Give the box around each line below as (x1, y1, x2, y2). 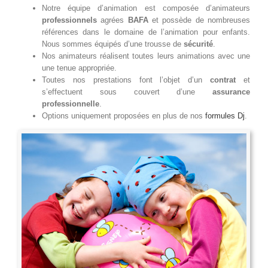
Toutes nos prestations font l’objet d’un (42, 75, 211, 85)
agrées (97, 16, 128, 25)
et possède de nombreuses (148, 16, 251, 25)
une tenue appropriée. (42, 63, 117, 73)
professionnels (42, 16, 97, 25)
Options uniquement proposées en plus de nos (42, 111, 205, 121)
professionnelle (42, 99, 99, 109)
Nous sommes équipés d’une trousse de (42, 39, 184, 49)
